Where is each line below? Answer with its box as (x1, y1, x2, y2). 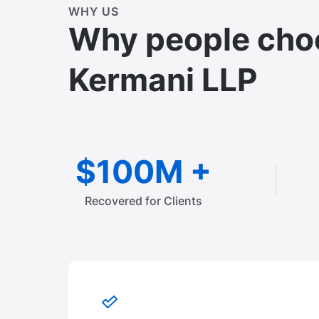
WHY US (68, 4, 119, 19)
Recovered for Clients (85, 193, 202, 208)
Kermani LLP (68, 60, 258, 99)
